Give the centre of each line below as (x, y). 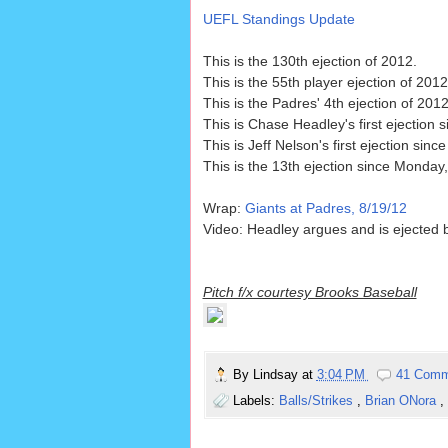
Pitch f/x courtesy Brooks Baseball (309, 292)
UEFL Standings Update (278, 19)
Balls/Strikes (317, 400)
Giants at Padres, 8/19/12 (325, 208)
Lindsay (277, 375)
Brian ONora (402, 400)
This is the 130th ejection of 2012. (309, 61)
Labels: (255, 400)
